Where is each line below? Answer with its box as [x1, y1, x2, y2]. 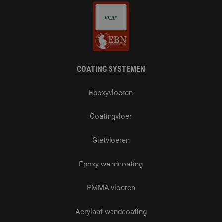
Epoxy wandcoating [79, 160, 143, 169]
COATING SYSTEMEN [76, 64, 145, 74]
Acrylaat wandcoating [75, 207, 147, 217]
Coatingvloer [90, 112, 132, 121]
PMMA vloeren [86, 183, 135, 193]
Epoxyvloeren [89, 88, 133, 98]
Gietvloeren [92, 136, 130, 145]
